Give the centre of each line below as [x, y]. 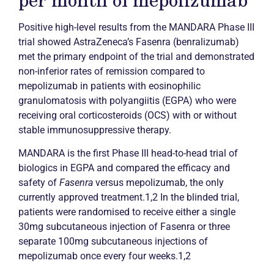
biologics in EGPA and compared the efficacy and [124, 168]
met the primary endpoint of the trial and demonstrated [136, 56]
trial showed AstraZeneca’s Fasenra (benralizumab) [129, 42]
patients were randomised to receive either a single [127, 212]
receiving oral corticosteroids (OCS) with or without [128, 115]
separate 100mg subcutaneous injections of [113, 241]
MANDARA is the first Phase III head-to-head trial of [128, 153]
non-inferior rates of [62, 71]
